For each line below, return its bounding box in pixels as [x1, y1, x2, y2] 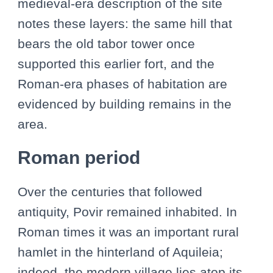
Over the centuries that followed [18, 185, 202, 199]
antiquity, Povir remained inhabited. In [18, 205, 237, 219]
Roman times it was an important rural [18, 225, 239, 239]
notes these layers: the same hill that [18, 16, 232, 30]
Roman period [18, 147, 140, 168]
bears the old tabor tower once [18, 37, 195, 51]
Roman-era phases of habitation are [18, 77, 227, 91]
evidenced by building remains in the [18, 97, 232, 111]
